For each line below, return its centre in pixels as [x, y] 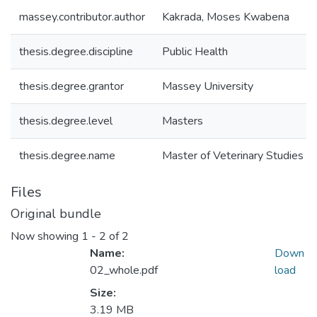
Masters [183, 121]
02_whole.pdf [124, 271]
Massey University [208, 86]
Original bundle [56, 214]
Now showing [46, 237]
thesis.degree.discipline [76, 52]
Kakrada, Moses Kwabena [226, 17]
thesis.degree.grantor [71, 86]
